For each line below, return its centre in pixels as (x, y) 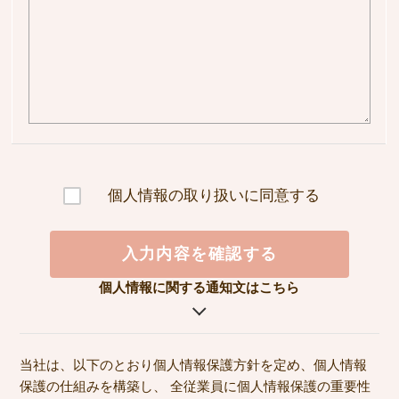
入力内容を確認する (199, 253)
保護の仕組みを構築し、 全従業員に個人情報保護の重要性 (195, 386)
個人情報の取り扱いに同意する (213, 196)
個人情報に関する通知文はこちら (199, 287)
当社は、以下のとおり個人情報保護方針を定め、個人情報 (193, 364)
